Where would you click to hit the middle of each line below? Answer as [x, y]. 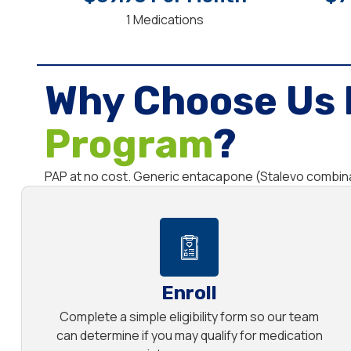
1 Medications [165, 20]
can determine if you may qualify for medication [189, 336]
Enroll [190, 293]
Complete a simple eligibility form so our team [190, 317]
